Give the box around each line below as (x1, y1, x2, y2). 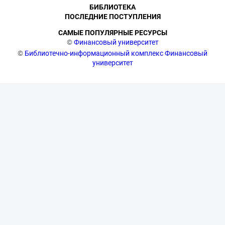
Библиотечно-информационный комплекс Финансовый (25, 49, 207, 57)
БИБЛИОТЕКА (89, 3, 136, 11)
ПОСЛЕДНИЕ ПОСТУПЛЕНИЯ (64, 13, 161, 21)
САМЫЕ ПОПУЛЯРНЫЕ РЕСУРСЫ (58, 29, 167, 37)
